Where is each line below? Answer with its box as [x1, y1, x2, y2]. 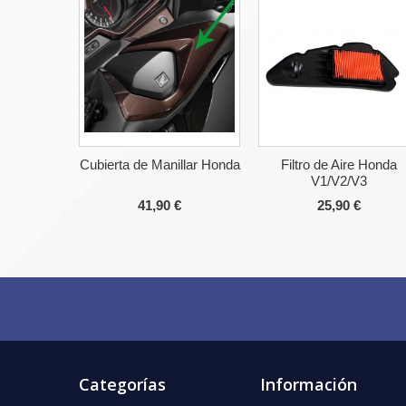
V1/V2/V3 [311, 173, 367, 189]
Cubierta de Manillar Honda [79, 157, 240, 173]
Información [260, 373, 357, 396]
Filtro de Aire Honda [281, 157, 397, 173]
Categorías [79, 373, 166, 396]
